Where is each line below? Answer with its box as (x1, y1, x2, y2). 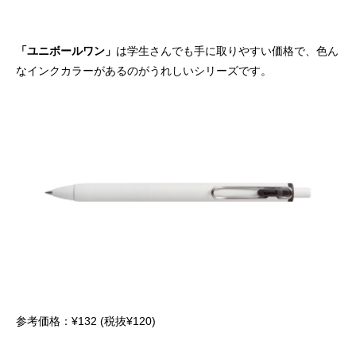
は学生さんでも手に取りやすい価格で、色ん (116, 44, 339, 57)
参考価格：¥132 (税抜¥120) (16, 315, 156, 328)
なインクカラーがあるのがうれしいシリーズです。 (16, 64, 272, 77)
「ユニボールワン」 (16, 44, 116, 57)
